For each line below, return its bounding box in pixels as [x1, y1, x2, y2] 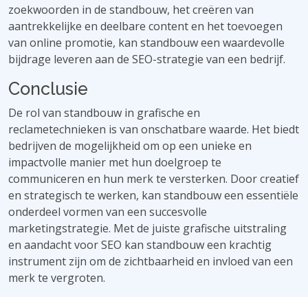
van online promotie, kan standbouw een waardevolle [8, 35, 285, 50]
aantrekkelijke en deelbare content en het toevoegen [8, 19, 283, 34]
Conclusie [8, 78, 88, 99]
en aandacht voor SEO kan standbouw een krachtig [8, 237, 272, 252]
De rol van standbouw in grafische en [8, 105, 200, 120]
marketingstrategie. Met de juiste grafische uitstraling [8, 221, 287, 236]
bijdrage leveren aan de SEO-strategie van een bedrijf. [8, 52, 285, 67]
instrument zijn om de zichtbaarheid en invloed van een [8, 254, 293, 269]
